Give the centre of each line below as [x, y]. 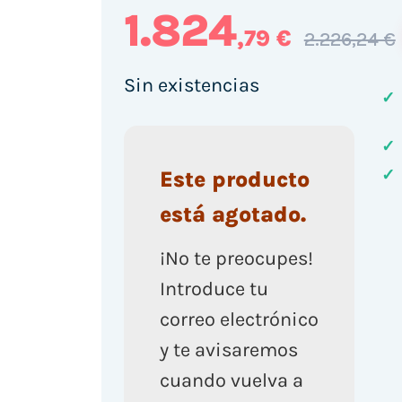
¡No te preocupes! [236, 258]
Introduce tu [214, 288]
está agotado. [232, 214]
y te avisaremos [228, 350]
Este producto [234, 179]
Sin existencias [191, 85]
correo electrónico [239, 319]
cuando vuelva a [231, 380]
